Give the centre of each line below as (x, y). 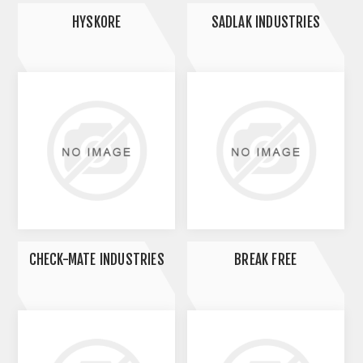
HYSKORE (96, 22)
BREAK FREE (266, 260)
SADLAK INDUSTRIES (265, 22)
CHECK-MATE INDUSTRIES (96, 260)
